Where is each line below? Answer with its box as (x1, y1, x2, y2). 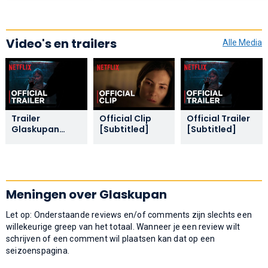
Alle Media (223, 37, 262, 47)
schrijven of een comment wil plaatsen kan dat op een (6, 233, 215, 243)
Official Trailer (187, 112, 251, 124)
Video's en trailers (6, 35, 117, 52)
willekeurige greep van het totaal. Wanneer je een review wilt (6, 221, 240, 232)
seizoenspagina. (6, 245, 69, 255)
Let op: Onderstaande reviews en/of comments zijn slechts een (6, 209, 252, 220)
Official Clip (99, 112, 151, 124)
